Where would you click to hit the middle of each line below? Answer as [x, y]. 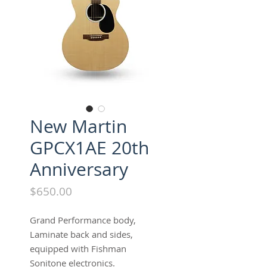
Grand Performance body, [83, 220]
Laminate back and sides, [81, 234]
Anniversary [79, 169]
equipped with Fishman [78, 249]
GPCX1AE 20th [89, 148]
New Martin [78, 126]
